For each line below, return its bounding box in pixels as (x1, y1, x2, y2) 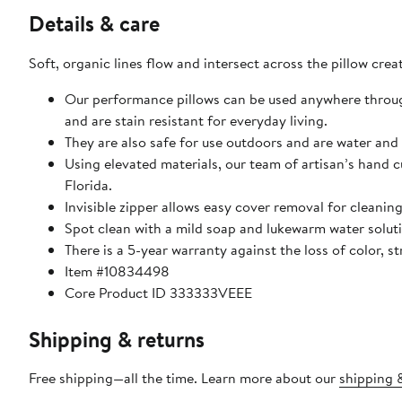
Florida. (65, 174, 112, 195)
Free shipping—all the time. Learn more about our (29, 367, 339, 388)
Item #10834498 (65, 260, 170, 281)
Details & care (29, 7, 160, 39)
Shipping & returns (29, 323, 205, 354)
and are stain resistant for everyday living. (65, 109, 328, 130)
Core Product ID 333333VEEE (65, 282, 252, 302)
